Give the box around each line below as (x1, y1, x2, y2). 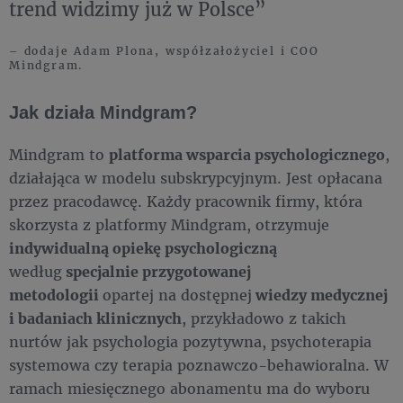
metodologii (9, 285, 103, 305)
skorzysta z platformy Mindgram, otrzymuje (9, 215, 329, 235)
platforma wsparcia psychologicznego (109, 145, 385, 165)
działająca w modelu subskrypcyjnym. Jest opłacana (9, 168, 382, 188)
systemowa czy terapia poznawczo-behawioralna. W (9, 355, 389, 375)
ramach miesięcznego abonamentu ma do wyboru (9, 379, 370, 399)
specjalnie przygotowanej (62, 262, 251, 282)
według (9, 262, 62, 282)
